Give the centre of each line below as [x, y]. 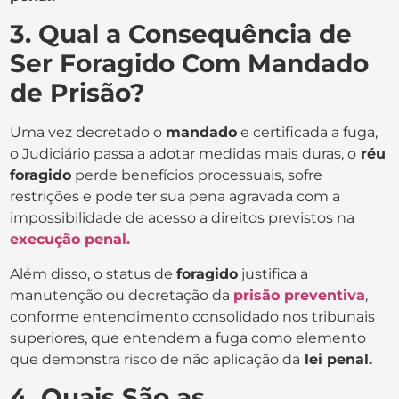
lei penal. [337, 359]
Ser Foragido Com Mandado [190, 64]
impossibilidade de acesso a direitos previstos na [183, 218]
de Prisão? [78, 93]
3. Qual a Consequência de [181, 34]
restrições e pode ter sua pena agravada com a [175, 197]
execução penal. [70, 240]
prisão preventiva [300, 295]
